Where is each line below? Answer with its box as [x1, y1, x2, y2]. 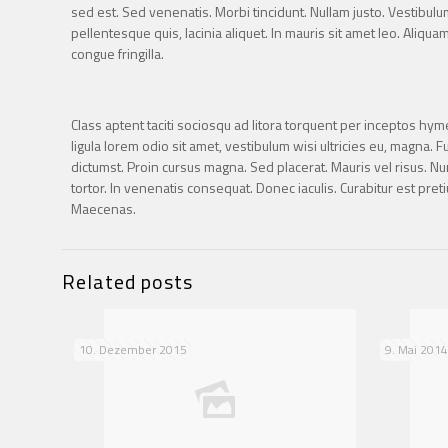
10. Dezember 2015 [79, 340, 187, 359]
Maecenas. [71, 198, 137, 219]
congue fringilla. [71, 43, 165, 64]
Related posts [62, 266, 193, 297]
